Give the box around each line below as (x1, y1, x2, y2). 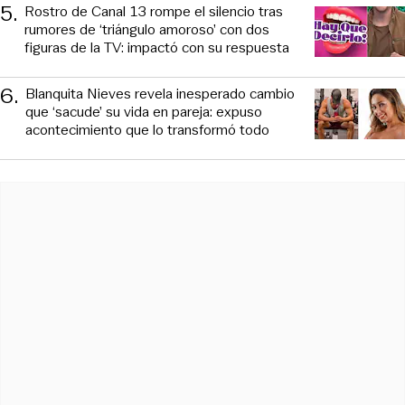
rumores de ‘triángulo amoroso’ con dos (24, 18, 269, 40)
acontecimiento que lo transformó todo (25, 118, 269, 140)
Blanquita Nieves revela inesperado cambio (25, 82, 295, 104)
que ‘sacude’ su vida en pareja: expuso (25, 100, 262, 122)
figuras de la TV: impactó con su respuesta (24, 36, 289, 58)
